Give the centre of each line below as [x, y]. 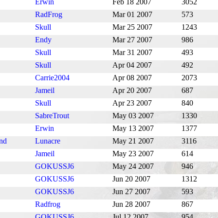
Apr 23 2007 [132, 103]
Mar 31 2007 [132, 53]
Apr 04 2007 [132, 65]
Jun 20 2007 [131, 179]
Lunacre [48, 141]
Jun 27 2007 [131, 192]
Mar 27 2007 [132, 40]
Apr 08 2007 [132, 78]
